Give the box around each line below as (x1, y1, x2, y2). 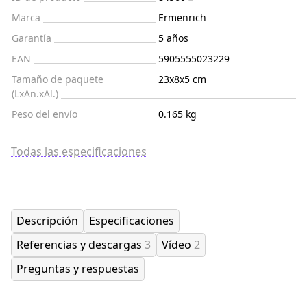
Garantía (12, 32, 51, 45)
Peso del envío (12, 108, 77, 121)
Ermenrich (158, 11, 206, 25)
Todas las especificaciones (11, 144, 147, 160)
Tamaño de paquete (12, 73, 103, 86)
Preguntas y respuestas (16, 261, 139, 277)
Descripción (16, 213, 78, 229)
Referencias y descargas (16, 237, 145, 253)
